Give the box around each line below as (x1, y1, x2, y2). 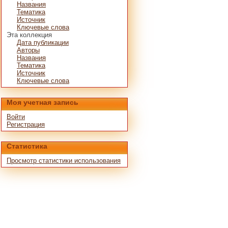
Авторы (17, 46, 40, 54)
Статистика (7, 142, 47, 150)
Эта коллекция (7, 31, 52, 39)
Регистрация (7, 121, 45, 128)
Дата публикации (17, 39, 69, 46)
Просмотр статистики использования (7, 157, 121, 164)
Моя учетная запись (7, 98, 78, 106)
